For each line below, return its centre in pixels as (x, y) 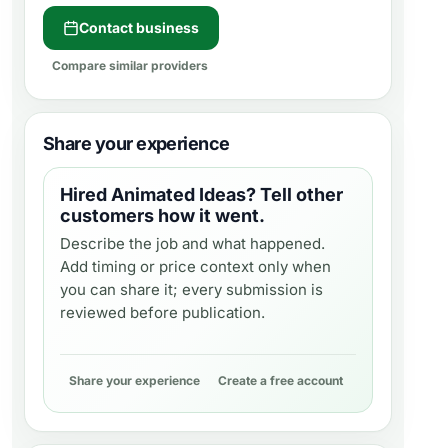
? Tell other (294, 194)
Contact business (139, 27)
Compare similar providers (130, 65)
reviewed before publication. (162, 312)
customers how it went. (162, 215)
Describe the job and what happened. (192, 243)
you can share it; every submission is (191, 289)
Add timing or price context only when (195, 266)
